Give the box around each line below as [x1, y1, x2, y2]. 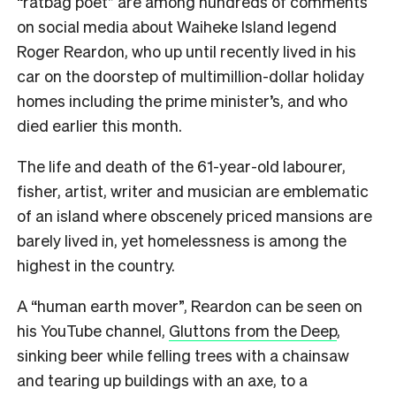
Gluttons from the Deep [169, 320, 337, 341]
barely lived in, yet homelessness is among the [17, 230, 346, 251]
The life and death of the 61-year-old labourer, [17, 156, 346, 177]
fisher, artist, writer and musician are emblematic [17, 180, 369, 202]
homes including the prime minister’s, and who [17, 90, 347, 111]
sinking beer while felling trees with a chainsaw [17, 345, 349, 366]
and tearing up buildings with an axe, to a [17, 369, 308, 391]
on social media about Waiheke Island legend [17, 16, 337, 37]
